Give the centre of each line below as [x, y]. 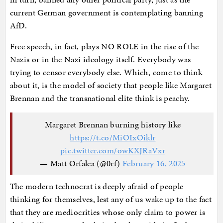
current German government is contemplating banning [107, 13]
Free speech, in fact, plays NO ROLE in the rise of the [104, 47]
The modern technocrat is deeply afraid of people [97, 186]
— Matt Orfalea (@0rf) [81, 163]
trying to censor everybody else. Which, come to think [106, 72]
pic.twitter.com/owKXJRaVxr [113, 150]
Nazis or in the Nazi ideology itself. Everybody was [100, 59]
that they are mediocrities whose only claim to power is [108, 212]
